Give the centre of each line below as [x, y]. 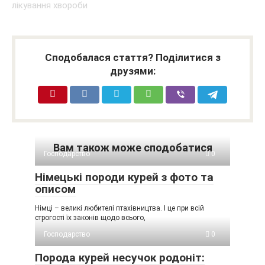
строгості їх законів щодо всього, [90, 218]
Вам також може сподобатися [132, 148]
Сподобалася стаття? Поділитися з [132, 57]
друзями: [132, 71]
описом [55, 189]
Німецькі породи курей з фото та [124, 177]
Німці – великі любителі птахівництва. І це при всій [119, 208]
